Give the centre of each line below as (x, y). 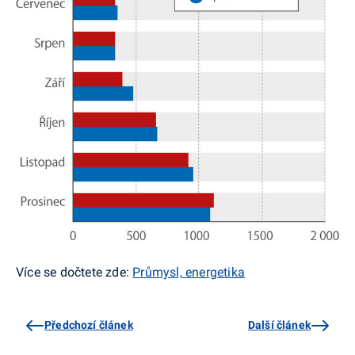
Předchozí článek (89, 325)
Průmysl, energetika (189, 273)
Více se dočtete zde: (74, 273)
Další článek (279, 325)
